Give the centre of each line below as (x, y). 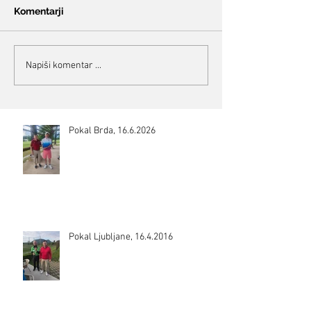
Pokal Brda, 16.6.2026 (112, 131)
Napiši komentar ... (64, 65)
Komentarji (39, 11)
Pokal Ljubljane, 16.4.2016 (121, 237)
